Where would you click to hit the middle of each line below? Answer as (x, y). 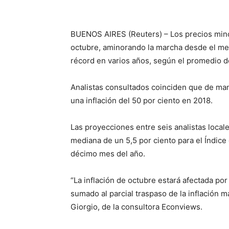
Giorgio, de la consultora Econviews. (136, 207)
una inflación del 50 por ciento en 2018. (142, 100)
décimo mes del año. (108, 154)
